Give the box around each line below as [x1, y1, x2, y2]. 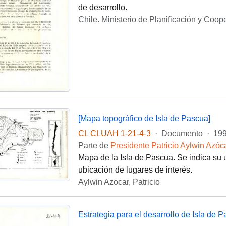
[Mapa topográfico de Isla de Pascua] [78, 114, 210, 123]
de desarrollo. [78, 3, 127, 12]
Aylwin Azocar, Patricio [78, 178, 160, 187]
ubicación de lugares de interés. [78, 165, 192, 175]
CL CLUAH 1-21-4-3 [78, 129, 151, 138]
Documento [161, 129, 203, 138]
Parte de [78, 141, 110, 150]
